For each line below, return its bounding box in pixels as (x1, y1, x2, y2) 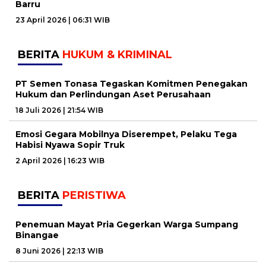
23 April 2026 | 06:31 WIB (15, 15, 110, 25)
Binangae (15, 230, 59, 241)
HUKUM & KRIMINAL (62, 48, 172, 62)
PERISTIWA (62, 189, 126, 202)
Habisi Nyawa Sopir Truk (15, 140, 125, 151)
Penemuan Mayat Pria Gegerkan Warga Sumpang (15, 219, 238, 230)
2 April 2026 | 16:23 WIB (15, 156, 104, 166)
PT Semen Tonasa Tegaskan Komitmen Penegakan (15, 78, 248, 90)
